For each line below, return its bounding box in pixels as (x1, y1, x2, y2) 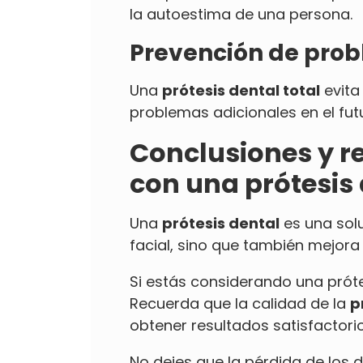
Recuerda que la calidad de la (130, 293, 350, 314)
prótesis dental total (162, 79, 320, 100)
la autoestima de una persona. (130, 3, 352, 24)
